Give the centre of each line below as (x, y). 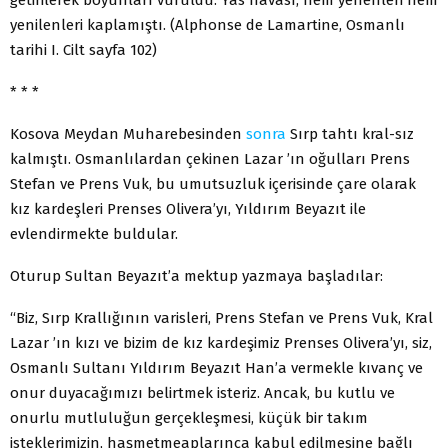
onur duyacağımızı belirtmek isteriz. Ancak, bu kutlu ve (202, 392)
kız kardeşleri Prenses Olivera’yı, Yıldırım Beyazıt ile (188, 208)
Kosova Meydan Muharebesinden (128, 133)
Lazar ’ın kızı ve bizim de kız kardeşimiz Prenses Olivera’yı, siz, (221, 342)
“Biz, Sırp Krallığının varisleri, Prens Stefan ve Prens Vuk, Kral (221, 317)
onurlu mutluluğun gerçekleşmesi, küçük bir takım (189, 417)
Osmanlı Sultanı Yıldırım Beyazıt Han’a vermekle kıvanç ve (216, 367)
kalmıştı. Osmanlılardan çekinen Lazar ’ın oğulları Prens (210, 158)
